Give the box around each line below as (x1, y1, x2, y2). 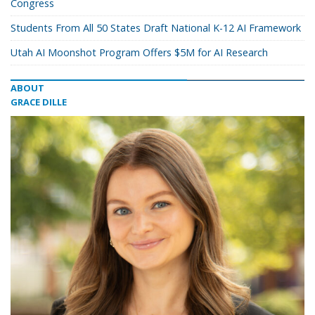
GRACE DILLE (11, 96, 67, 108)
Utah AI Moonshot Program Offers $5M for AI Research (11, 46, 268, 59)
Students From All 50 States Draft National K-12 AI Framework (11, 21, 301, 34)
